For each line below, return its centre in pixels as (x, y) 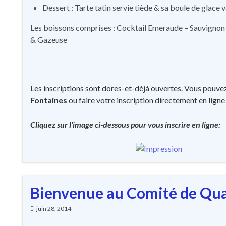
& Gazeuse (49, 40)
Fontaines (49, 100)
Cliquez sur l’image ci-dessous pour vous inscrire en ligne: (125, 124)
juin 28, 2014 (54, 209)
